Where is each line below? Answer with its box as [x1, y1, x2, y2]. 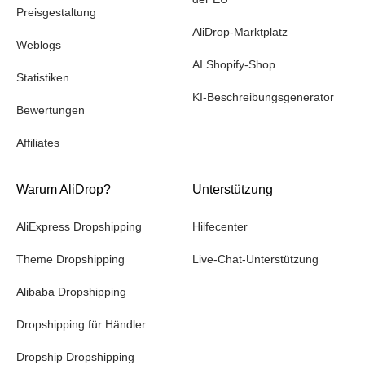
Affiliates [16, 136, 59, 150]
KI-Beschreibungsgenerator [192, 90, 334, 104]
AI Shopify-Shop [192, 58, 275, 72]
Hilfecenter [192, 220, 248, 234]
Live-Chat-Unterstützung [192, 253, 319, 266]
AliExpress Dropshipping [16, 220, 142, 234]
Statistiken [16, 71, 69, 85]
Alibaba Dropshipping [16, 285, 126, 299]
